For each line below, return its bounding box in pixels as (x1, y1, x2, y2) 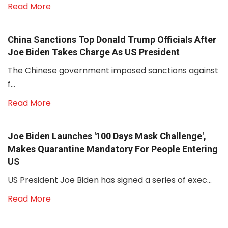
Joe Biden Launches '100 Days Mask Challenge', (8, 131, 206, 141)
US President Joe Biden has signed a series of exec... (8, 174, 212, 186)
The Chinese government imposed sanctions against (8, 65, 218, 76)
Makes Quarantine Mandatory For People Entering (8, 144, 218, 154)
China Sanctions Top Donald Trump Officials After (8, 34, 216, 45)
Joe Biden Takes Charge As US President (8, 47, 180, 58)
